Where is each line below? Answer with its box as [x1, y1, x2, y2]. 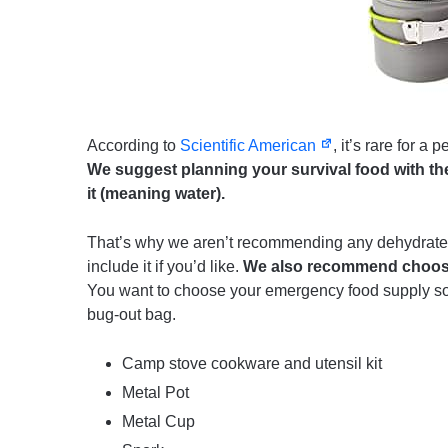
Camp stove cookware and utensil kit [122, 355, 382, 373]
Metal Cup [122, 413, 195, 431]
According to [87, 137, 180, 155]
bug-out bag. [87, 306, 176, 324]
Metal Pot [122, 384, 189, 402]
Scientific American [180, 137, 320, 155]
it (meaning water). [87, 185, 225, 203]
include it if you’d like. [87, 258, 243, 276]
